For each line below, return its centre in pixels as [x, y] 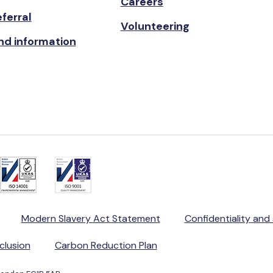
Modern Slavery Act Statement [90, 218]
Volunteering [155, 26]
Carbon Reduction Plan [106, 245]
